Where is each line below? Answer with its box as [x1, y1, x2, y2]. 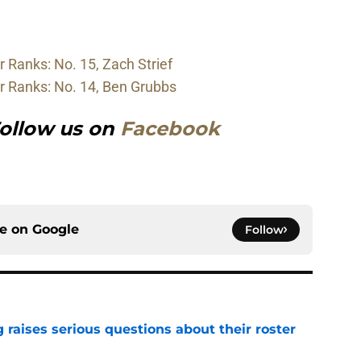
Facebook [120, 117, 220, 141]
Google [32, 222, 79, 238]
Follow [245, 222, 284, 238]
